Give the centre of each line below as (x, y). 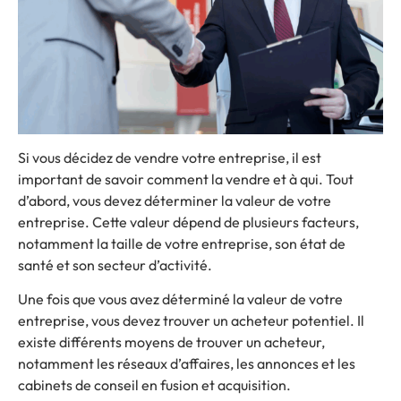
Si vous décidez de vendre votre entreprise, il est (170, 157)
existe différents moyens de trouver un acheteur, (171, 342)
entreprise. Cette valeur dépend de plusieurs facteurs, (188, 222)
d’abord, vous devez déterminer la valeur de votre (175, 200)
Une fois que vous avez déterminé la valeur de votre (180, 299)
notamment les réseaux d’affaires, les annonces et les (187, 364)
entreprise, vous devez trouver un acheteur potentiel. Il (191, 321)
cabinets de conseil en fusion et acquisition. (154, 385)
